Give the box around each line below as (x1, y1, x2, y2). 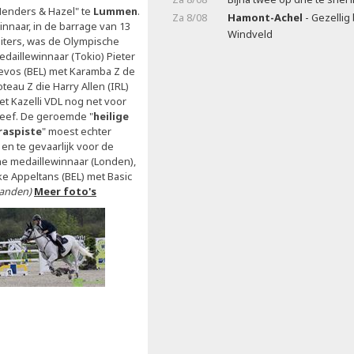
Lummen (93, 4, 137, 18)
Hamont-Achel (228, 10, 303, 24)
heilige (93, 109, 129, 123)
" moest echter (42, 124, 111, 138)
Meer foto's (34, 184, 96, 198)
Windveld (228, 27, 273, 41)
